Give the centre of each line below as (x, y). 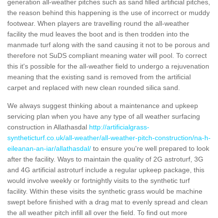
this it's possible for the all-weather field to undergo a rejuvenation (108, 66)
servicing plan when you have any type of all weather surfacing (104, 116)
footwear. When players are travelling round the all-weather (98, 23)
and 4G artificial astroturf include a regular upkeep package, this (106, 170)
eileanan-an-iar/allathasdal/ (49, 148)
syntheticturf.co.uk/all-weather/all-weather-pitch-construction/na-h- (109, 137)
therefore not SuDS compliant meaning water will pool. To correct (107, 55)
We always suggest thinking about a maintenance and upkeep (103, 105)
